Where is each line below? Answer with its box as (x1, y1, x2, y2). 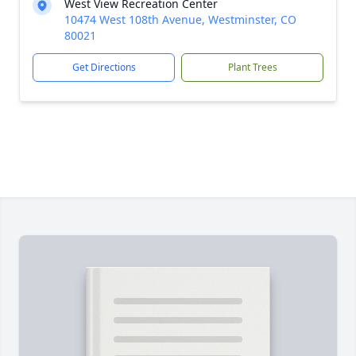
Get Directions (72, 60, 136, 74)
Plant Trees (227, 60, 277, 74)
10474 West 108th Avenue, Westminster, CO (64, 12, 296, 27)
